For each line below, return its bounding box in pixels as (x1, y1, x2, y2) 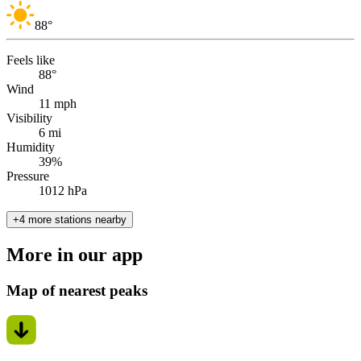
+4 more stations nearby (13, 214, 127, 226)
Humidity (6, 140, 55, 155)
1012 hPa (39, 184, 87, 198)
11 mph (39, 97, 77, 111)
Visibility (6, 111, 52, 126)
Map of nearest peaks (6, 282, 147, 300)
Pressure (6, 169, 49, 184)
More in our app (6, 244, 143, 266)
